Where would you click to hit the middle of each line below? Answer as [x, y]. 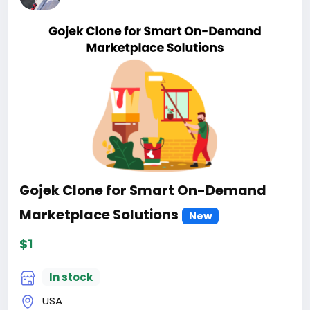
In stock [71, 277]
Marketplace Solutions [99, 215]
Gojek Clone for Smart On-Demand [143, 190]
